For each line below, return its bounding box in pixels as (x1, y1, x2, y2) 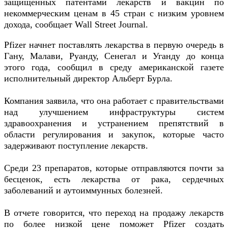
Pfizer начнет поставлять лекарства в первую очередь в (4, 39, 224, 50)
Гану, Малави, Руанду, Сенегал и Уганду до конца (4, 50, 224, 61)
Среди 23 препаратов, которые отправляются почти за (4, 162, 224, 173)
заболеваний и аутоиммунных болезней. (4, 185, 163, 195)
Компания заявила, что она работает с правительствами (4, 95, 224, 106)
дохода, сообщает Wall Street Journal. (4, 19, 148, 30)
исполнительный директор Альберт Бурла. (4, 73, 173, 83)
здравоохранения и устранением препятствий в (4, 118, 224, 128)
